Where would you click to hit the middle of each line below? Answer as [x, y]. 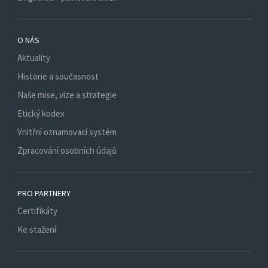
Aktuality [34, 57]
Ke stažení [37, 229]
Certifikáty [37, 211]
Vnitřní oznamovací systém [67, 132]
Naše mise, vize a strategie [67, 95]
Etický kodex [41, 113]
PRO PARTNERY [44, 193]
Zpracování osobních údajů [67, 150]
